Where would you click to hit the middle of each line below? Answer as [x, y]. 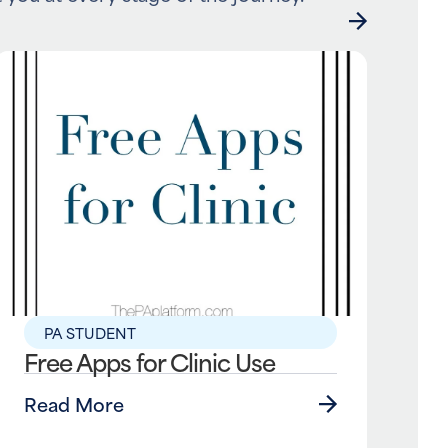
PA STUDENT [90, 333]
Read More [74, 404]
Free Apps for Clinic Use [150, 361]
